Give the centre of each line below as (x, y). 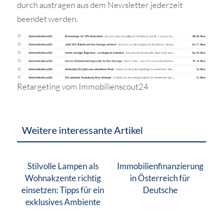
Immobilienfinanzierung (160, 166)
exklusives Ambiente (63, 202)
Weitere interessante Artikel (82, 130)
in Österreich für (160, 178)
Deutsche (160, 190)
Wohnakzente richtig (63, 178)
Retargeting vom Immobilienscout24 (82, 86)
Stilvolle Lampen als (63, 166)
